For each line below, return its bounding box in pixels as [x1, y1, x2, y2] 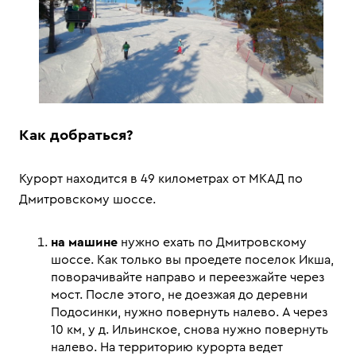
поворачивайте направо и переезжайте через [51, 271, 324, 284]
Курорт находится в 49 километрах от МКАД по [19, 172, 303, 185]
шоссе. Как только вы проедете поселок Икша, [51, 253, 334, 266]
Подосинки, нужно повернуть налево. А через [51, 306, 327, 319]
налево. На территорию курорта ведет [51, 341, 283, 354]
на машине [51, 236, 118, 249]
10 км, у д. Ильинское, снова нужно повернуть [51, 323, 328, 336]
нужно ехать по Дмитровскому [118, 236, 307, 249]
